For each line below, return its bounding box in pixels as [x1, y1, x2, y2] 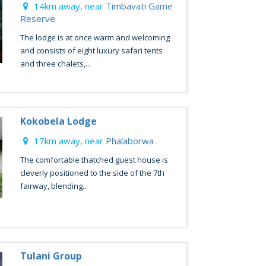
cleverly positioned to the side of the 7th [20, 167, 164, 178]
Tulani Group [20, 249, 82, 262]
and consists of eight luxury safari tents [20, 45, 163, 56]
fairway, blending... [20, 180, 88, 191]
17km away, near [31, 135, 106, 147]
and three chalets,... [20, 58, 91, 69]
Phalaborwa [105, 135, 154, 147]
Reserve [20, 12, 55, 24]
